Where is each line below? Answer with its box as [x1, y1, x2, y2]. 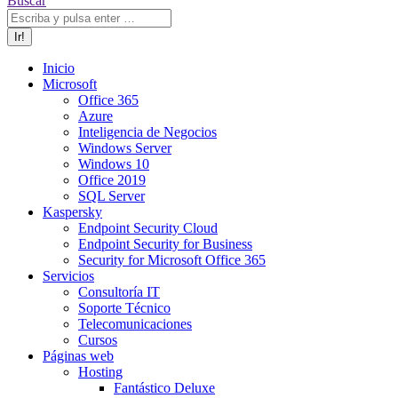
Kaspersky [43, 204, 102, 219]
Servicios [43, 268, 94, 283]
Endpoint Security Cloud [78, 220, 218, 235]
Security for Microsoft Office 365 [78, 252, 266, 267]
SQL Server [78, 188, 145, 203]
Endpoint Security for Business [78, 236, 252, 251]
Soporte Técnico [78, 300, 171, 315]
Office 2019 [78, 172, 146, 187]
